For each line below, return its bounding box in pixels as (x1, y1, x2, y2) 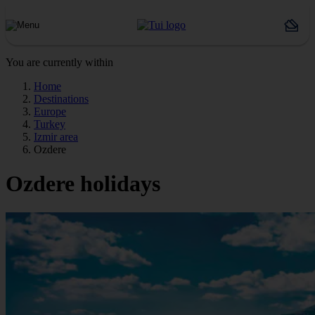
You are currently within (6, 56, 113, 68)
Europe (34, 105, 66, 117)
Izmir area (34, 131, 78, 143)
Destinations (34, 93, 89, 105)
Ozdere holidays (6, 171, 160, 197)
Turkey (34, 118, 65, 130)
